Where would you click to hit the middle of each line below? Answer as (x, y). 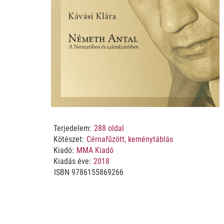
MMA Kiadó (95, 150)
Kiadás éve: (72, 161)
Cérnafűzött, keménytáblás (129, 139)
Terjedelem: (72, 128)
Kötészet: (68, 139)
